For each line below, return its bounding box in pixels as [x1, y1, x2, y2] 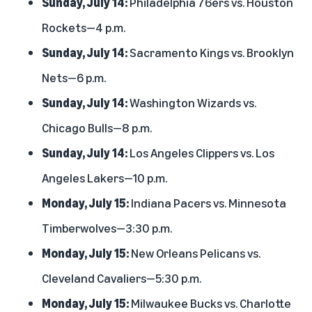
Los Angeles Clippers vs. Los [127, 144, 274, 160]
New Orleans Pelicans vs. [129, 244, 260, 260]
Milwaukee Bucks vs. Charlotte [129, 295, 291, 311]
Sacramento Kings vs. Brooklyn [127, 44, 294, 60]
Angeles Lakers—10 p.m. [42, 169, 167, 185]
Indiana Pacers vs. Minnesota [129, 194, 286, 210]
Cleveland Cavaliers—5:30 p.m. [42, 270, 201, 286]
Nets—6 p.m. [42, 69, 106, 85]
